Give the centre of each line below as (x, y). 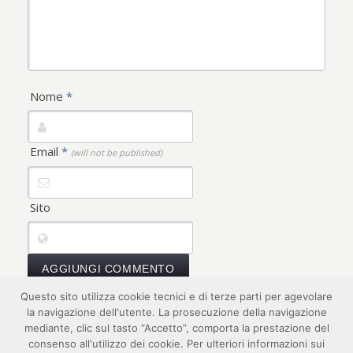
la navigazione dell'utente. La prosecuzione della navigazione (176, 312)
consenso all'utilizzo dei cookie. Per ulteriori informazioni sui (176, 344)
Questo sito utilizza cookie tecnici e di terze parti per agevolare (176, 296)
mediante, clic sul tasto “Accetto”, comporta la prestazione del (176, 328)
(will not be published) (117, 152)
